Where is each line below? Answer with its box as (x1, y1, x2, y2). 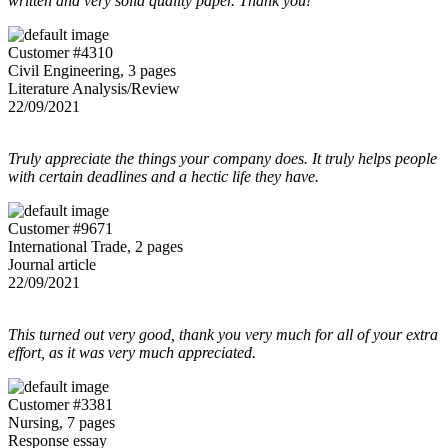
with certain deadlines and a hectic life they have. (8, 167, 319, 185)
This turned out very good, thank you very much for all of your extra (8, 325, 438, 343)
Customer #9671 (8, 219, 113, 237)
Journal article (8, 255, 96, 273)
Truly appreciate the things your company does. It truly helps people (8, 149, 437, 167)
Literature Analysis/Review (8, 79, 180, 97)
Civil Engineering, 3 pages (8, 61, 176, 79)
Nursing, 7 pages (8, 413, 115, 431)
